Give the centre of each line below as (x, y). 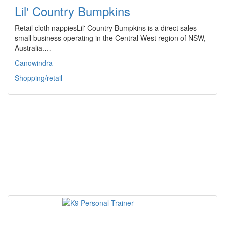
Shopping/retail (38, 78)
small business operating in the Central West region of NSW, (110, 38)
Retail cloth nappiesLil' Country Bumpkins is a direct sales (106, 28)
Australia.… (33, 48)
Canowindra (34, 63)
